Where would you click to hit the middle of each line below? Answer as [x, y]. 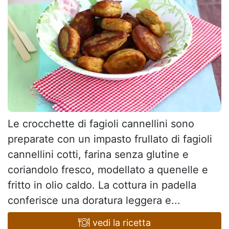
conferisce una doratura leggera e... [94, 201]
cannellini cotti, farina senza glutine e [98, 155]
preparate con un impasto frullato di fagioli [110, 139]
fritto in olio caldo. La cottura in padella [102, 185]
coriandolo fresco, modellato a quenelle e [108, 170]
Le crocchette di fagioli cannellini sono [101, 124]
